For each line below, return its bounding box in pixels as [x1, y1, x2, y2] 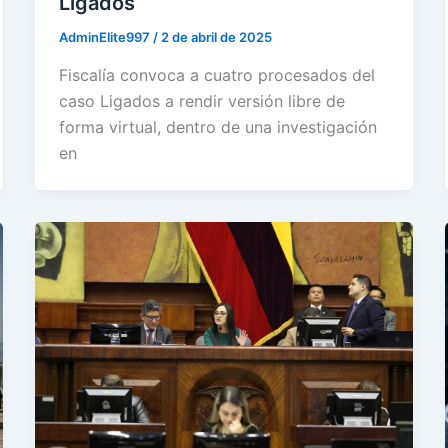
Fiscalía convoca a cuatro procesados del [58, 64, 375, 85]
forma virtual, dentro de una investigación [58, 116, 377, 137]
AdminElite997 [58, 29, 153, 46]
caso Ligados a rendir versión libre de [58, 90, 345, 111]
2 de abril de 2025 [160, 29, 272, 46]
